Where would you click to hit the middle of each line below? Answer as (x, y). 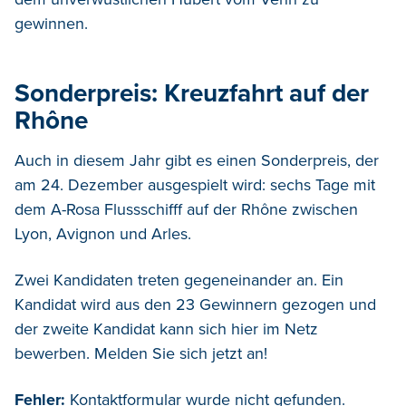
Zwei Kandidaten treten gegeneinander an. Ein (179, 280)
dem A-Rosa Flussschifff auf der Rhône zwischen (186, 210)
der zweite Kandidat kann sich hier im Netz (166, 329)
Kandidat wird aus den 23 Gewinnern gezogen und (195, 305)
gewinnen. (51, 24)
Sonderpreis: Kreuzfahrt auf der (192, 94)
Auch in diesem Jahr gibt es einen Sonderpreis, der (197, 161)
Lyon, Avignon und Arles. (103, 234)
